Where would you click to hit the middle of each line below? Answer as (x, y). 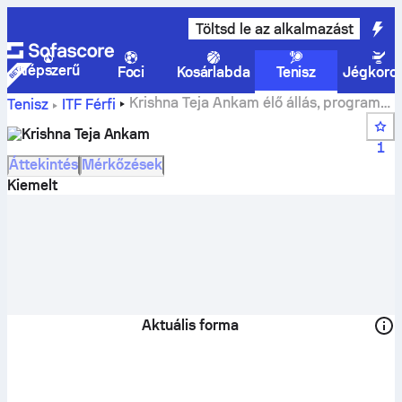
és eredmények (58, 122)
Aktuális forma (190, 325)
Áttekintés (44, 165)
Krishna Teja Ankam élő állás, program (255, 103)
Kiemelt (32, 185)
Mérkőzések (122, 165)
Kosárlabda (214, 72)
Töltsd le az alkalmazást (274, 29)
